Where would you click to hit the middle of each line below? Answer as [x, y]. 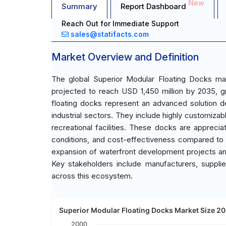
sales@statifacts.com [110, 34]
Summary [79, 6]
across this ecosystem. [92, 176]
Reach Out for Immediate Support [120, 23]
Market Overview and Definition [125, 57]
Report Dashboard [154, 6]
